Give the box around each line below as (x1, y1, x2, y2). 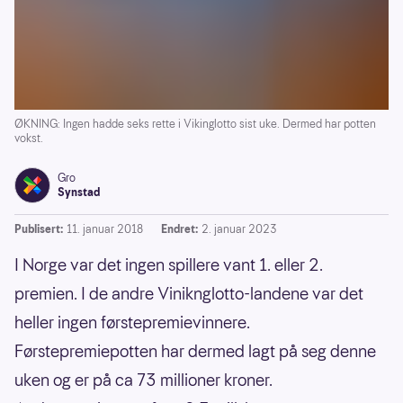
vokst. (14, 130, 43, 147)
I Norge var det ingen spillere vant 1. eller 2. (14, 254, 323, 277)
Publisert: (14, 221, 63, 237)
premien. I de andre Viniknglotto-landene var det (14, 282, 363, 306)
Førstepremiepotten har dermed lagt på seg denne (14, 340, 376, 363)
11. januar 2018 (67, 221, 143, 237)
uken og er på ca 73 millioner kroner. (14, 369, 273, 392)
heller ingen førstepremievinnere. (14, 311, 250, 335)
